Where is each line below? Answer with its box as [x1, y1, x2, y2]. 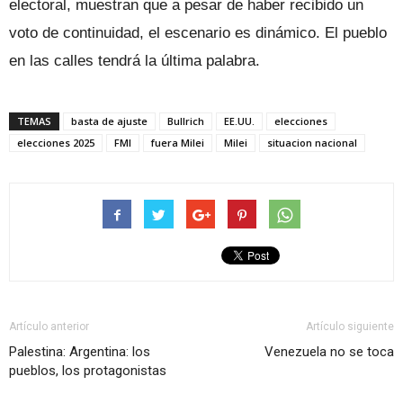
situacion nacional [267, 135, 357, 149]
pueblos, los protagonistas [9, 362, 166, 379]
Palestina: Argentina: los [9, 343, 150, 360]
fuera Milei [151, 135, 204, 149]
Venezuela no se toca [264, 343, 394, 360]
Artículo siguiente [306, 319, 394, 333]
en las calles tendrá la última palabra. [9, 51, 260, 69]
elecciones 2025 [17, 135, 94, 149]
